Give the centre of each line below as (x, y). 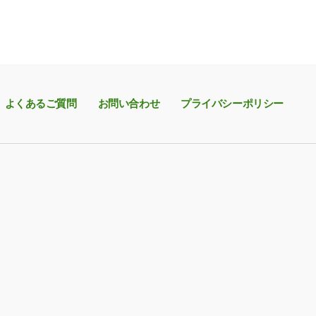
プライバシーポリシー (232, 103)
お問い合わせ (129, 103)
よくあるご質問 (41, 103)
